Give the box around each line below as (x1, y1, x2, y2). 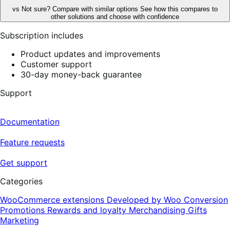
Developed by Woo (107, 195, 184, 205)
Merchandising (129, 205, 188, 216)
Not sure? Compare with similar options (22, 5, 140, 13)
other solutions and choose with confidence (51, 13, 179, 21)
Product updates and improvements (21, 49, 160, 60)
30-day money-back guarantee (21, 69, 142, 80)
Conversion (184, 195, 228, 205)
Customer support (21, 59, 92, 70)
